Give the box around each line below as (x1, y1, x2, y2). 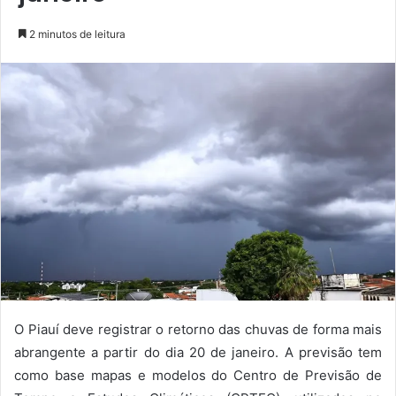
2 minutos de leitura (27, 27, 126, 42)
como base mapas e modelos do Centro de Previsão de (14, 367, 382, 385)
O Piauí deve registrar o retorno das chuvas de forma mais (14, 321, 382, 339)
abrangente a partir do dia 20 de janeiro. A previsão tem (14, 344, 382, 362)
